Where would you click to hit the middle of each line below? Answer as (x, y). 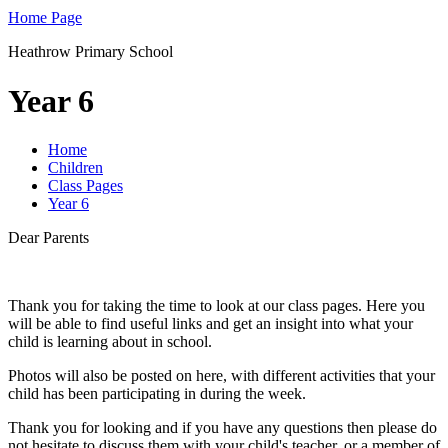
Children (75, 168)
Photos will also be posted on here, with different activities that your (221, 376)
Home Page (45, 18)
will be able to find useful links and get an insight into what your (210, 324)
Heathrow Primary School (90, 52)
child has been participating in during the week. (157, 394)
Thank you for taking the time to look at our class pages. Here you (216, 306)
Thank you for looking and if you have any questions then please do (222, 428)
